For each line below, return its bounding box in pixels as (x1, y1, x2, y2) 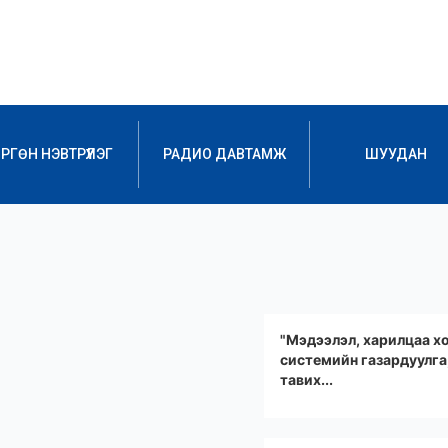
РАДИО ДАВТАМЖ (162, 146, 286, 162)
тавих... (280, 371, 333, 388)
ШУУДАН (364, 146, 427, 162)
